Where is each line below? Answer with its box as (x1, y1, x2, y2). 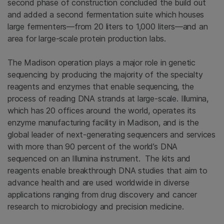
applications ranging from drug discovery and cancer (7, 189, 197, 200)
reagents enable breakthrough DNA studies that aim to (7, 165, 207, 176)
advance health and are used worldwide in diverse (7, 177, 189, 188)
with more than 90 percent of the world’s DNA (7, 141, 178, 152)
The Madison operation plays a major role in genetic (7, 57, 196, 68)
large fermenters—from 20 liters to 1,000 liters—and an (7, 21, 208, 32)
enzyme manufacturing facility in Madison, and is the (7, 117, 199, 128)
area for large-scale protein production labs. (7, 33, 166, 44)
